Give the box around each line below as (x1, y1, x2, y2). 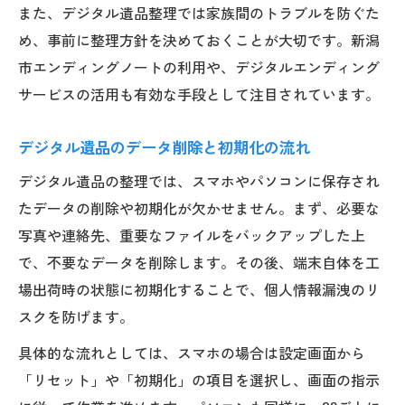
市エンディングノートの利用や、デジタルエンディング (18, 55, 380, 78)
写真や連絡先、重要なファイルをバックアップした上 (18, 223, 365, 246)
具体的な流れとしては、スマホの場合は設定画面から (18, 341, 365, 363)
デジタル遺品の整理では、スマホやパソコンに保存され (18, 169, 380, 192)
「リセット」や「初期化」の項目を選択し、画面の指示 (18, 368, 380, 391)
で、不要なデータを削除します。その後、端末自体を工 (18, 250, 380, 273)
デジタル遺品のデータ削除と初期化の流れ (18, 134, 310, 158)
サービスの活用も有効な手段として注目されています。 (18, 82, 380, 105)
